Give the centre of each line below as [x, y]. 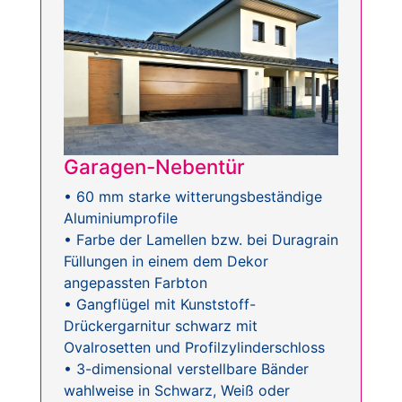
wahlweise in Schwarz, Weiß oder [177, 391]
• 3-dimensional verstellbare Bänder [186, 369]
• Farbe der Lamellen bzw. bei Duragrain [201, 240]
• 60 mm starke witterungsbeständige [193, 197]
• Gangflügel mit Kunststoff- [160, 305]
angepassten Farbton [135, 283]
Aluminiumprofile [121, 218]
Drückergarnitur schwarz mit [161, 326]
